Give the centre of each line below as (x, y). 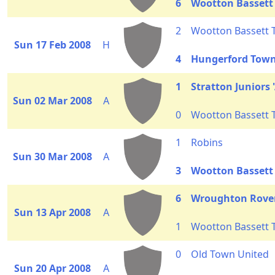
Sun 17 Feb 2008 (52, 45)
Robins (207, 142)
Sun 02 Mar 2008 (52, 101)
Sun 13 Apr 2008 (52, 212)
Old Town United (230, 254)
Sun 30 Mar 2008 (52, 157)
